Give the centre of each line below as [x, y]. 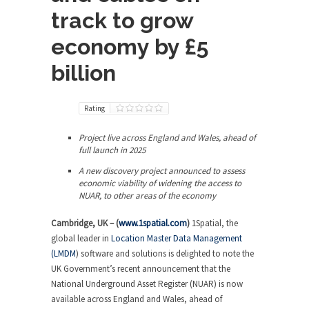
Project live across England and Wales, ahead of [167, 138]
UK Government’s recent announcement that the [141, 269]
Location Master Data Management [177, 238]
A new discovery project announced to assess [162, 171]
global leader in [81, 238]
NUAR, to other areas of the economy [147, 196]
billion [83, 73]
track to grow [122, 20]
